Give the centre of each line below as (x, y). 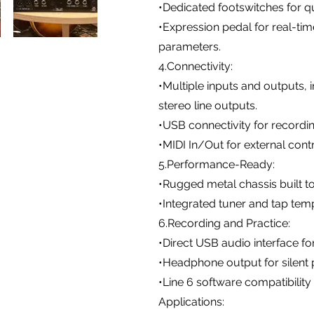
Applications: (191, 301)
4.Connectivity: (196, 66)
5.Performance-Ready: (217, 164)
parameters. (190, 46)
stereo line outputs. (208, 105)
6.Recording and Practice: (224, 223)
